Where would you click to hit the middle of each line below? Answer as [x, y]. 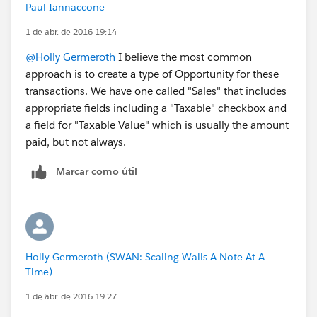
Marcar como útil [97, 171]
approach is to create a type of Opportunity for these [152, 74]
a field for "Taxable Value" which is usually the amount [157, 125]
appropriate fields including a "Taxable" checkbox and [156, 108]
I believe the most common [184, 57]
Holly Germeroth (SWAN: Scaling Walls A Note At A [145, 257]
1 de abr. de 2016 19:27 [71, 296]
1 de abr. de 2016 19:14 [71, 31]
